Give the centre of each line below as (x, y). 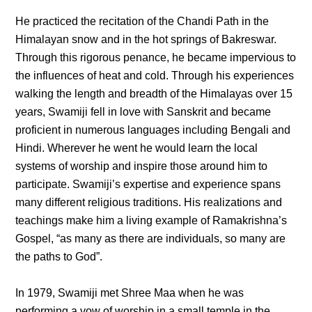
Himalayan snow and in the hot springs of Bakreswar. (146, 39)
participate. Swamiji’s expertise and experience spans (148, 184)
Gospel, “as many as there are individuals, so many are (151, 239)
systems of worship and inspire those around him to (142, 166)
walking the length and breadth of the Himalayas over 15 (154, 94)
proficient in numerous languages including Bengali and (153, 130)
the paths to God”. (59, 257)
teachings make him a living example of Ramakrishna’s (151, 220)
